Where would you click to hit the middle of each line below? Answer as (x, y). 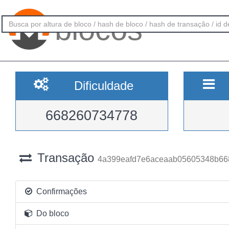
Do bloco (51, 213)
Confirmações (60, 191)
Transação (65, 158)
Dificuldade (104, 86)
